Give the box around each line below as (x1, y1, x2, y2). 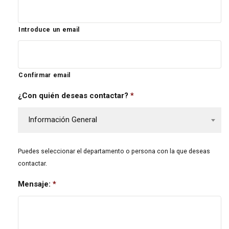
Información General (28, 114, 97, 124)
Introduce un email (18, 26, 80, 33)
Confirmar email (18, 71, 71, 79)
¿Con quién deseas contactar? (18, 90, 128, 100)
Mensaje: (18, 179, 51, 189)
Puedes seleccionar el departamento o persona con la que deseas (18, 147, 210, 155)
